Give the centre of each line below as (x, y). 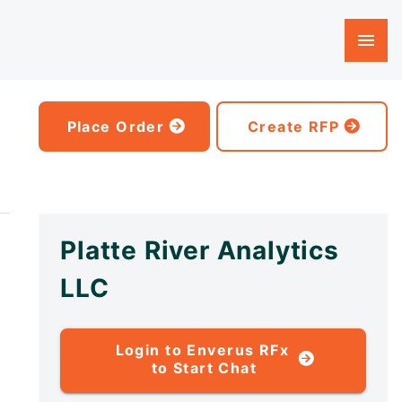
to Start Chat (204, 368)
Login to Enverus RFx (205, 350)
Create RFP (294, 127)
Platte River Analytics (200, 250)
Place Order (116, 127)
